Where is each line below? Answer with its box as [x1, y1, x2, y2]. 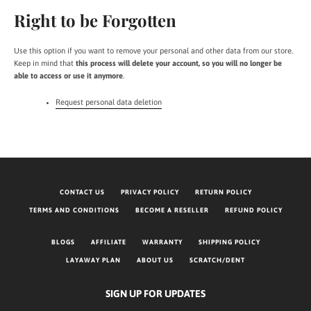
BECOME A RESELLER [135, 206, 209, 214]
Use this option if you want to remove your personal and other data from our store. [14, 47, 293, 55]
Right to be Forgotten [14, 9, 176, 31]
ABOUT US [137, 256, 174, 264]
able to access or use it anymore [14, 72, 123, 80]
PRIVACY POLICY [120, 188, 179, 196]
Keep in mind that [14, 59, 76, 67]
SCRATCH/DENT [190, 256, 245, 264]
